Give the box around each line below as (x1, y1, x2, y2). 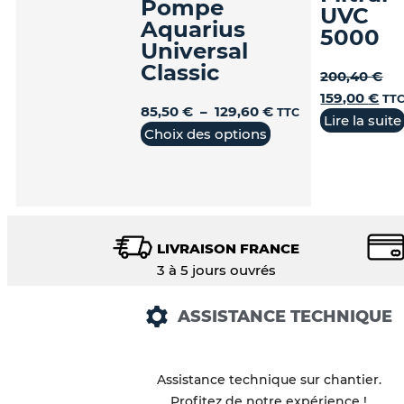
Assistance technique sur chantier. (156, 371, 381, 388)
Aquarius (141, 14, 246, 42)
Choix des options (144, 125, 268, 143)
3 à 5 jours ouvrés (157, 261, 277, 279)
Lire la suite (324, 112, 402, 130)
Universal (141, 36, 249, 64)
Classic (141, 58, 220, 86)
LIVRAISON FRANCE (157, 239, 300, 257)
